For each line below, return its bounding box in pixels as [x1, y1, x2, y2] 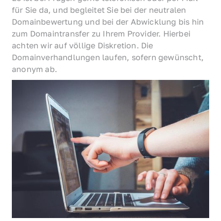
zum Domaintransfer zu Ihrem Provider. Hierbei [12, 28, 191, 38]
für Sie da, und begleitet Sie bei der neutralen [12, 4, 186, 15]
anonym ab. [12, 64, 57, 74]
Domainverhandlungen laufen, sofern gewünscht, [12, 52, 204, 62]
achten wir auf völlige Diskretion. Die [12, 40, 153, 50]
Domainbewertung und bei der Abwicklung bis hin [12, 16, 204, 27]
